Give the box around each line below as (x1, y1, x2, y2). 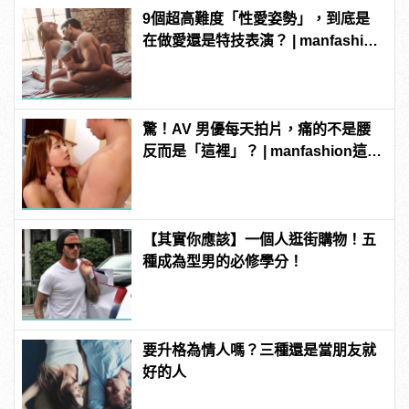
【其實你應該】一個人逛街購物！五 (142, 232, 377, 247)
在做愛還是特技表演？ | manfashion (142, 33, 383, 48)
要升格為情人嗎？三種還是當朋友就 (142, 342, 377, 358)
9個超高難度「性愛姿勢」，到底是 (142, 11, 371, 26)
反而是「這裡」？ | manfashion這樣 (142, 143, 383, 159)
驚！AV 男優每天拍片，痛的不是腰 (142, 121, 372, 137)
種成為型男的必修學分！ (142, 254, 304, 269)
